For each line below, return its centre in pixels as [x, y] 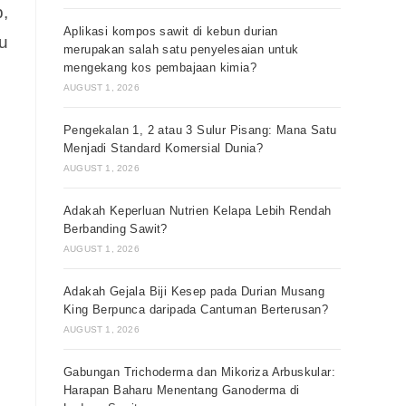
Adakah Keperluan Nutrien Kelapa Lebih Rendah [198, 211]
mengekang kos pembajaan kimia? [160, 68]
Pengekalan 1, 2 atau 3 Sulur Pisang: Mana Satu [200, 130]
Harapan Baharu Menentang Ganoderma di [182, 390]
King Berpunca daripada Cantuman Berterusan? [196, 309]
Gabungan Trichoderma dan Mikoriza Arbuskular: [199, 372]
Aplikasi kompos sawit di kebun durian [171, 31]
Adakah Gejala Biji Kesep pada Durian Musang [194, 291]
